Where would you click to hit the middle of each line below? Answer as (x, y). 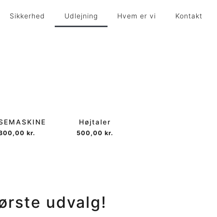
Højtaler (95, 122)
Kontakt (189, 16)
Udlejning (81, 16)
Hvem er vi (137, 16)
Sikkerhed (27, 16)
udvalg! (74, 202)
